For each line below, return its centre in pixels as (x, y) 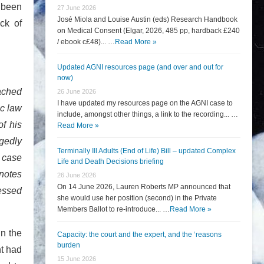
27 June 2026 (77, 8)
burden (69, 245)
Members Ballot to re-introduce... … (113, 209)
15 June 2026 (77, 259)
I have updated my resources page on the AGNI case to (145, 103)
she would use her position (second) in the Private (137, 198)
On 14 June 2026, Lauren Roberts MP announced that (144, 187)
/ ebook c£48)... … (86, 42)
